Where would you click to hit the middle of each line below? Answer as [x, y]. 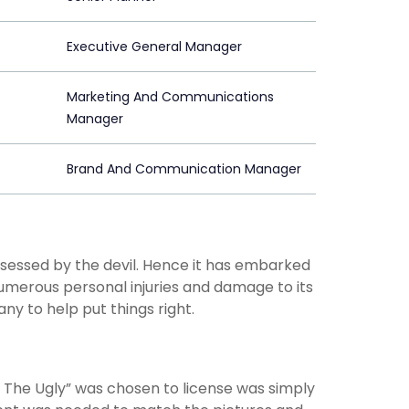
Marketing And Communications [170, 97]
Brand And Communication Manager [184, 169]
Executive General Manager [154, 47]
